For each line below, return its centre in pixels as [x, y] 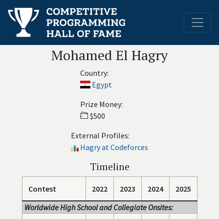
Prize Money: [101, 104]
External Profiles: [100, 135]
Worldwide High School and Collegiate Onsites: [99, 207]
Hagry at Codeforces [114, 147]
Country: [94, 73]
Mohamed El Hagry [109, 55]
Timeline [109, 166]
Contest [42, 189]
